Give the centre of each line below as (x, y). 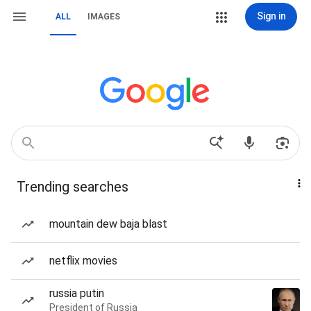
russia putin (77, 293)
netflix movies (83, 261)
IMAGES (104, 17)
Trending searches (73, 187)
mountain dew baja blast (108, 224)
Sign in (271, 16)
